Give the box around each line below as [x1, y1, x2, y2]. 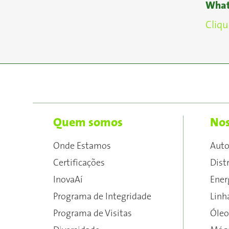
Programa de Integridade [53, 192, 151, 202]
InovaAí [53, 175, 83, 185]
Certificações [53, 158, 105, 168]
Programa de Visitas [53, 209, 132, 219]
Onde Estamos [53, 141, 111, 151]
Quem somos [53, 116, 123, 129]
